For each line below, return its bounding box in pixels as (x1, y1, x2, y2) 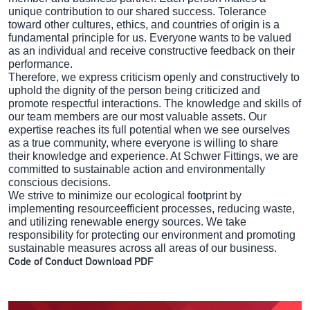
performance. (8, 57, 73, 70)
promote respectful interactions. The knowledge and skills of (8, 97, 301, 109)
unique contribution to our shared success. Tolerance (8, 5, 266, 17)
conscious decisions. (8, 176, 111, 188)
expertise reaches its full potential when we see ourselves (8, 123, 290, 136)
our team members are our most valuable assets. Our (8, 110, 266, 122)
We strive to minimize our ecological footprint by (8, 189, 241, 201)
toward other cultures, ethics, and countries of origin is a (8, 18, 280, 30)
